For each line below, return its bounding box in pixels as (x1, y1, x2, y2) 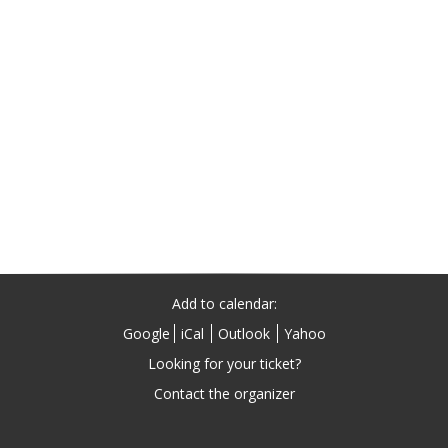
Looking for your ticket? (147, 354, 301, 373)
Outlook (217, 324, 270, 343)
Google (122, 324, 170, 343)
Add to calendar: (171, 294, 277, 313)
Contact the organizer (153, 384, 295, 403)
